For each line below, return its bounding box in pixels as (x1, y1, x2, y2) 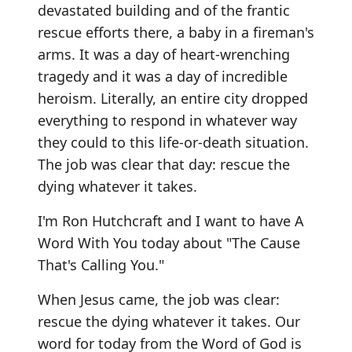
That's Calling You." (38, 255, 164, 274)
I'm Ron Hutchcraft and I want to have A (38, 211, 304, 230)
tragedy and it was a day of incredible (38, 66, 288, 86)
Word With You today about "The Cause (38, 233, 300, 252)
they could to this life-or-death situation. (38, 132, 309, 152)
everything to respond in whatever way (38, 110, 297, 130)
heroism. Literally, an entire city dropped (38, 88, 308, 108)
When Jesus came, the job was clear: (38, 289, 280, 309)
